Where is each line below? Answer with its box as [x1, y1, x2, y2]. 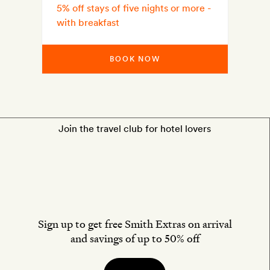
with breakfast [57, 17, 120, 28]
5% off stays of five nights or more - [57, 2, 212, 14]
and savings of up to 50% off [70, 231, 199, 246]
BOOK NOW [109, 55, 161, 63]
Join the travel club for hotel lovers [58, 123, 211, 134]
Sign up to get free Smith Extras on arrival [37, 217, 232, 231]
